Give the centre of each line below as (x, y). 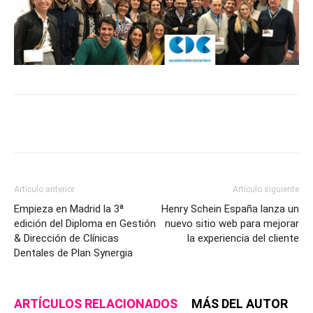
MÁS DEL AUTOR (240, 303)
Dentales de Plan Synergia (73, 253)
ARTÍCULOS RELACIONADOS (96, 303)
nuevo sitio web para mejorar (232, 223)
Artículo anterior (44, 189)
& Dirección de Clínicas (66, 238)
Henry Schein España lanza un (230, 209)
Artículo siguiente (266, 189)
